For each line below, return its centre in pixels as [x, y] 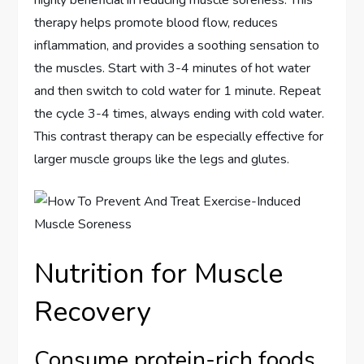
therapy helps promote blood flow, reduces [156, 23]
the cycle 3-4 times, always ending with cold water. [180, 114]
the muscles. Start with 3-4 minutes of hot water [173, 68]
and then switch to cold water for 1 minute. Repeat [178, 91]
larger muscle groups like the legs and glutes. [162, 159]
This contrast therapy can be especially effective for [179, 136]
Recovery [93, 312]
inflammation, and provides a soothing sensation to [177, 45]
